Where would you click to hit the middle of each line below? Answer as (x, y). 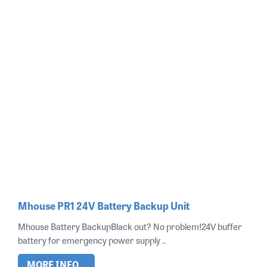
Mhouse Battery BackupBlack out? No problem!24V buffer (130, 226)
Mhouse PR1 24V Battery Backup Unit (104, 206)
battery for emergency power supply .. (92, 240)
